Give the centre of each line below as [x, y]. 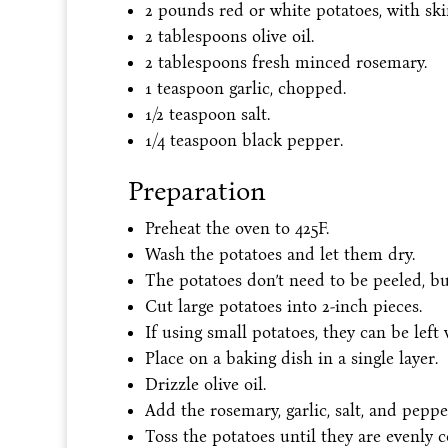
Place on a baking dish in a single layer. [291, 358]
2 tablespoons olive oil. [229, 36]
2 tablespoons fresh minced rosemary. [285, 62]
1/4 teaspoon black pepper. [243, 140]
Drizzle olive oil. [205, 384]
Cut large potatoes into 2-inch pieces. [283, 306]
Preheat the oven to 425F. [236, 228]
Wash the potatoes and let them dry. [279, 254]
